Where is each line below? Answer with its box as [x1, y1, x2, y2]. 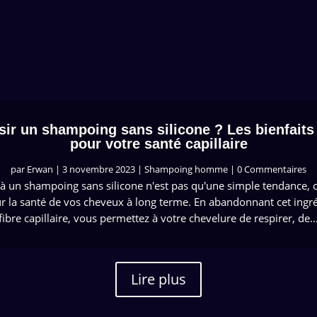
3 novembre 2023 [62, 163, 135, 176]
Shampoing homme [144, 163, 228, 176]
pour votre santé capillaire [69, 136, 248, 152]
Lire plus [131, 270, 186, 289]
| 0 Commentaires [228, 163, 306, 176]
